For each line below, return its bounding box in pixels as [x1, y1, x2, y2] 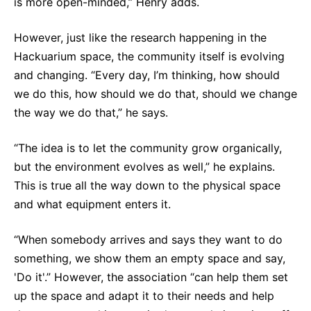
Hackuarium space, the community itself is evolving [14, 49, 285, 64]
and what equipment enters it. [14, 197, 174, 212]
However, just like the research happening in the [14, 31, 267, 45]
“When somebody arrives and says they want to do [14, 233, 283, 247]
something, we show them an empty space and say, [14, 251, 285, 266]
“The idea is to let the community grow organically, [14, 141, 282, 155]
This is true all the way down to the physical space [14, 178, 280, 193]
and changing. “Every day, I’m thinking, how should [14, 68, 280, 83]
